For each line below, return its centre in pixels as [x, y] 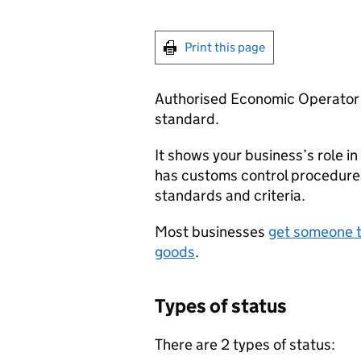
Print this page [225, 47]
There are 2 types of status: [245, 344]
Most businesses [212, 231]
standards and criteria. [230, 195]
